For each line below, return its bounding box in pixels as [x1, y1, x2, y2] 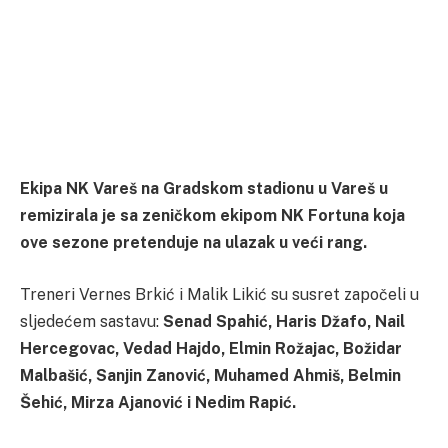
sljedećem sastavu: [20, 311, 163, 331]
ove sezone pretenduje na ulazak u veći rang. [20, 233, 367, 253]
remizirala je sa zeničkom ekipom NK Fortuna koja [20, 206, 405, 226]
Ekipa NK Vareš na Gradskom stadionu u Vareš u [20, 179, 388, 199]
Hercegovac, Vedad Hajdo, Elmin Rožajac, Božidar [20, 338, 402, 358]
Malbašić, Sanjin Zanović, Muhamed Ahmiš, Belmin [20, 365, 401, 385]
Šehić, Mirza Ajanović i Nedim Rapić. [20, 392, 296, 412]
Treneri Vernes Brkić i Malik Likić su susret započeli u [20, 284, 419, 304]
